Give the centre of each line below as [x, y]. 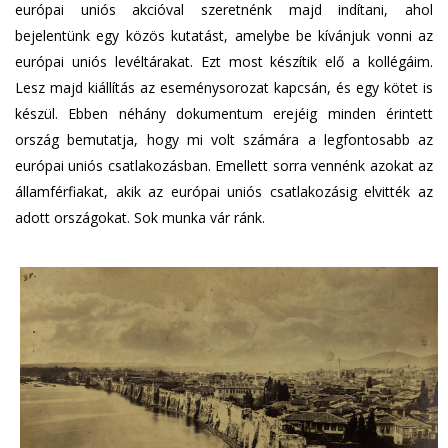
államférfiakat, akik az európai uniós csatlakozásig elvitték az [224, 191]
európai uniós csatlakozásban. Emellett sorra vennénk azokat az [224, 165]
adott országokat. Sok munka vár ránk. [140, 217]
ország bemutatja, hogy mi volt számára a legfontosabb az [224, 139]
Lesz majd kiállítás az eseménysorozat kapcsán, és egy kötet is [224, 87]
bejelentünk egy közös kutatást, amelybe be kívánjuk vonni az [224, 35]
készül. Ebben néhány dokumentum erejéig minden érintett [224, 113]
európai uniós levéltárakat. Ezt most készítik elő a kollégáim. [224, 61]
